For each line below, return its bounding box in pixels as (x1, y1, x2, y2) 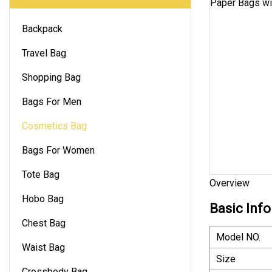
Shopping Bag (22, 71, 81, 83)
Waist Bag (22, 241, 65, 253)
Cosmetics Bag (22, 120, 87, 132)
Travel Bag (22, 47, 66, 59)
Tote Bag (22, 168, 59, 180)
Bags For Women (22, 144, 95, 156)
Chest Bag (22, 217, 66, 229)
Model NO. (216, 231, 260, 243)
